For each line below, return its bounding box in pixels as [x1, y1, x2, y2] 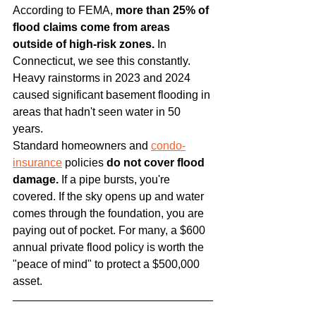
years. [13, 122, 43, 135]
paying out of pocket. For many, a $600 [13, 224, 208, 236]
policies [62, 156, 107, 169]
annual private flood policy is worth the [13, 241, 207, 253]
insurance [13, 156, 62, 169]
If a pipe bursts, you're [59, 173, 173, 186]
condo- [151, 139, 186, 152]
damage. [13, 173, 59, 186]
